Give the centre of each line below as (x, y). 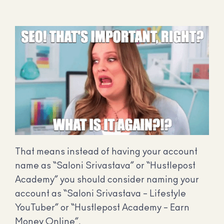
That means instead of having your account (106, 152)
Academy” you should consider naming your (107, 180)
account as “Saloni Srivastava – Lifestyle (100, 194)
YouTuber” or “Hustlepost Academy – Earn (102, 208)
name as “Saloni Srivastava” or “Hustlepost (105, 166)
